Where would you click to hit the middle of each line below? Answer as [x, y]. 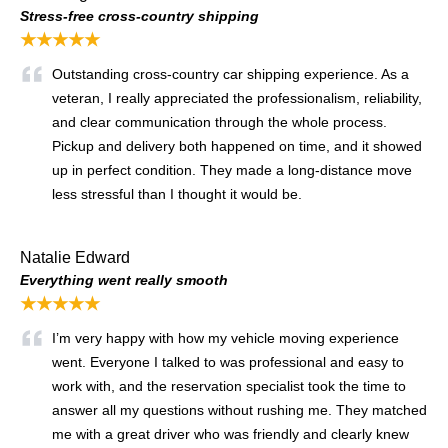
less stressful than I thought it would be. [177, 194]
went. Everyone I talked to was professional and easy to [228, 362]
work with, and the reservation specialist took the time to [229, 386]
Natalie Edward [75, 258]
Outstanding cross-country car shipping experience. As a [230, 74]
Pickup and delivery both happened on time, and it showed [237, 146]
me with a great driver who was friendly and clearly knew [230, 434]
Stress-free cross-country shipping [139, 16]
